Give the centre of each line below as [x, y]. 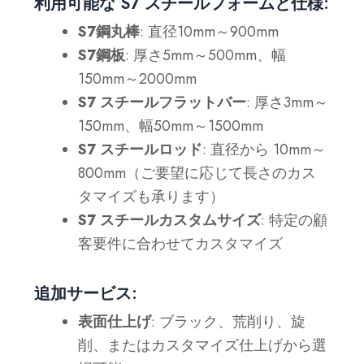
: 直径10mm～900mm [210, 31]
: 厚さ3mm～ [288, 102]
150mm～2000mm [138, 78]
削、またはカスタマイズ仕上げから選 [203, 345]
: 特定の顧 [295, 220]
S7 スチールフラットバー [162, 102]
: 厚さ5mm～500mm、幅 [206, 55]
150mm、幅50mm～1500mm [171, 126]
